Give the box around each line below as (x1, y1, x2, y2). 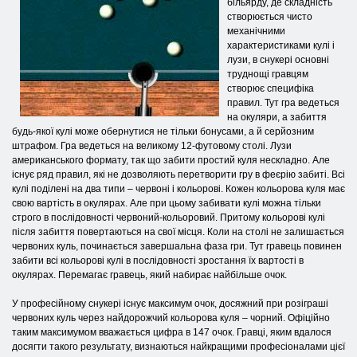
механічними (227, 25, 285, 37)
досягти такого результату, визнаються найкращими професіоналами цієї (12, 340, 345, 352)
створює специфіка (227, 82, 314, 94)
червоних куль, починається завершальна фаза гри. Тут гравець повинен (12, 240, 342, 252)
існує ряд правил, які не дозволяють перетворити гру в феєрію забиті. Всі (12, 168, 345, 180)
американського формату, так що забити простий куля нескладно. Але (12, 154, 330, 166)
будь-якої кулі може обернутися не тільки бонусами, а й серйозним (12, 125, 314, 137)
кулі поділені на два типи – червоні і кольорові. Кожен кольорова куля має (12, 182, 345, 194)
